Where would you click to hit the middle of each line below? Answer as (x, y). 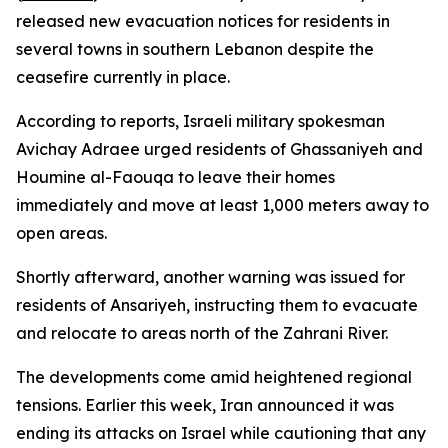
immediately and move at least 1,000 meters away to (222, 205)
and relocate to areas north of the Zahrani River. (202, 333)
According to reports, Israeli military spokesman (200, 121)
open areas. (61, 233)
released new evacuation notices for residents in (203, 21)
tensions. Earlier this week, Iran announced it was (205, 405)
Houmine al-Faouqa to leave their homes (175, 177)
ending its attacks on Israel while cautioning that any (221, 433)
